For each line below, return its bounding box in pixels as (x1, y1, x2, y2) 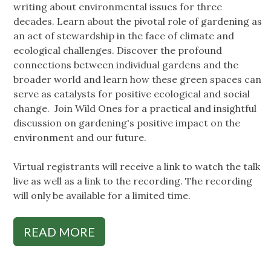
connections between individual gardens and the (13, 59, 238, 71)
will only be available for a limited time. (13, 189, 193, 202)
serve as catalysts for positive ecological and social (13, 88, 250, 100)
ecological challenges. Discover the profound (13, 44, 222, 57)
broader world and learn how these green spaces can (13, 73, 261, 86)
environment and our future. (13, 131, 149, 144)
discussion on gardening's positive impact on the (13, 117, 240, 129)
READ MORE (24, 224, 95, 240)
